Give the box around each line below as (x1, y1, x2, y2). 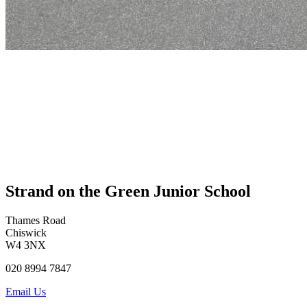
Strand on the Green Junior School (5, 182, 251, 201)
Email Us (5, 286, 46, 298)
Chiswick (5, 227, 47, 239)
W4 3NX (5, 239, 46, 251)
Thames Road (5, 214, 66, 227)
